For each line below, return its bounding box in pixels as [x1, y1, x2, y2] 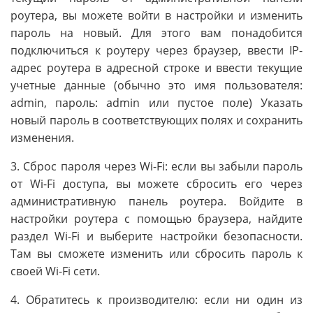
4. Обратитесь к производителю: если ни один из [10, 291, 303, 307]
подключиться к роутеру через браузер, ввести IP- [10, 42, 303, 58]
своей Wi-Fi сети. [10, 263, 100, 279]
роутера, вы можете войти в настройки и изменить [10, 7, 303, 23]
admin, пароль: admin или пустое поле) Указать [10, 94, 303, 110]
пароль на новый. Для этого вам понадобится [10, 24, 303, 41]
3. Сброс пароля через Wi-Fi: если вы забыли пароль [10, 158, 303, 174]
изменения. [10, 129, 74, 145]
